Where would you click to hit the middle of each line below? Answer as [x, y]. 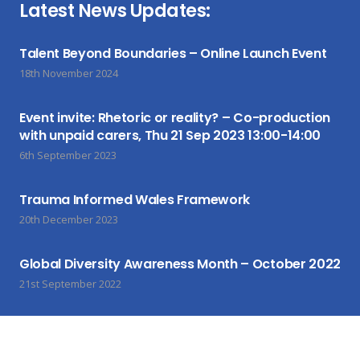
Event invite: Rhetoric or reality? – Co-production [175, 117]
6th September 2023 [68, 155]
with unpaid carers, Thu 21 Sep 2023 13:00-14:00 [170, 135]
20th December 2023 [69, 219]
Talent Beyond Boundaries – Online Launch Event [173, 53]
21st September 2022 [70, 283]
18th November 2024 [69, 73]
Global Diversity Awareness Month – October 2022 [180, 264]
